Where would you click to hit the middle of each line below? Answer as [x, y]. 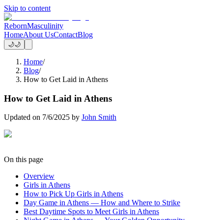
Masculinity [45, 26]
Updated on [23, 117]
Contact [66, 35]
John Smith [99, 117]
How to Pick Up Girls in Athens [73, 194]
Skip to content [27, 8]
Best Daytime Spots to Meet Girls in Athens [91, 212]
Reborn [15, 26]
